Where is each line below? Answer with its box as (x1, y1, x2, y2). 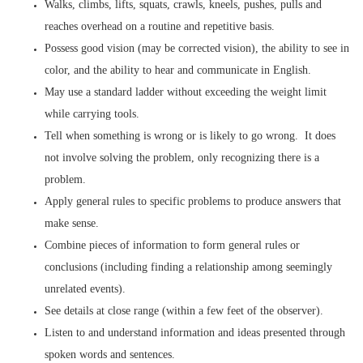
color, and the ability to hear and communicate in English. (45, 64, 311, 76)
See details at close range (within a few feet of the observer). (45, 305, 323, 317)
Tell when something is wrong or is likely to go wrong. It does (45, 130, 335, 142)
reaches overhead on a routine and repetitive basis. (45, 20, 275, 32)
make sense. (45, 217, 99, 229)
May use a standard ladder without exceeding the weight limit (45, 86, 327, 98)
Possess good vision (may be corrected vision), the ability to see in (45, 42, 349, 54)
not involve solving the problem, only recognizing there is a (45, 152, 319, 164)
